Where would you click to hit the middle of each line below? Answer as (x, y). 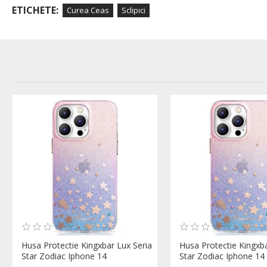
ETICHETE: (35, 10)
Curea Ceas (88, 10)
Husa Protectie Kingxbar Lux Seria (87, 246)
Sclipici (133, 10)
